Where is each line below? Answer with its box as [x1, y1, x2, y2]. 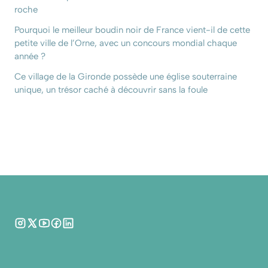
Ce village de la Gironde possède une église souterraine [14, 71, 237, 82]
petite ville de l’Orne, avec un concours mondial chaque [14, 37, 237, 48]
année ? [14, 50, 45, 62]
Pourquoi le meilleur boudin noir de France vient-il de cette [14, 24, 250, 35]
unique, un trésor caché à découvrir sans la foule [14, 84, 208, 95]
